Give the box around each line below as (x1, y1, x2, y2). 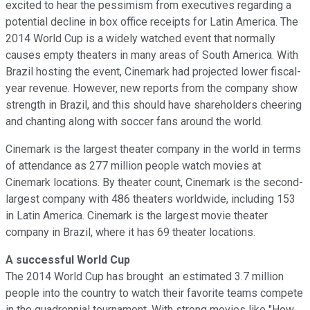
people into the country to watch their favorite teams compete (6, 286, 303, 300)
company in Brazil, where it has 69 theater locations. (6, 225, 255, 239)
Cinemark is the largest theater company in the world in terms (6, 142, 301, 156)
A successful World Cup (6, 253, 130, 266)
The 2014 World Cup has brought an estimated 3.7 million (6, 269, 284, 283)
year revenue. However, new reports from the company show (6, 81, 298, 95)
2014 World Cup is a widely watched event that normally (6, 31, 275, 45)
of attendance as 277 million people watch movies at (6, 158, 261, 172)
